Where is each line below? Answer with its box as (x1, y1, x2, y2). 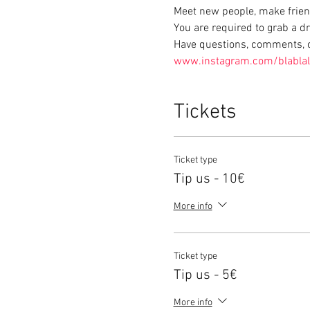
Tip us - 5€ (173, 267, 237, 284)
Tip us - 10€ (173, 171, 245, 188)
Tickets (173, 100, 236, 125)
